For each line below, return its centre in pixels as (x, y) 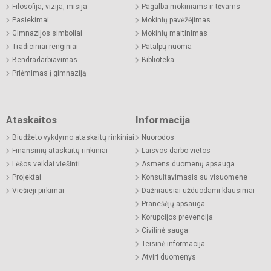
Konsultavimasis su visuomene (194, 177)
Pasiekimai (31, 20)
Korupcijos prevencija (177, 217)
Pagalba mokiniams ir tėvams (191, 6)
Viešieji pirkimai (38, 190)
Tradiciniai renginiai (45, 46)
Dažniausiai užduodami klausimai (198, 190)
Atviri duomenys (169, 257)
